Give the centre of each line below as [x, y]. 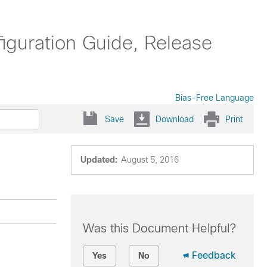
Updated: [99, 160]
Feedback [213, 255]
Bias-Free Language [215, 98]
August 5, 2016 [150, 160]
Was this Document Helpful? [159, 228]
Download [175, 119]
